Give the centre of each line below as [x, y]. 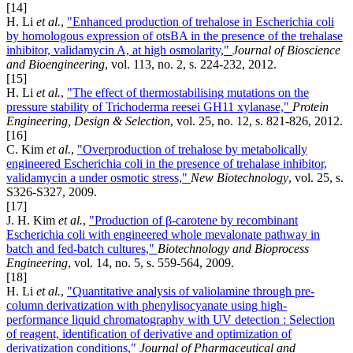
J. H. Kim [32, 221]
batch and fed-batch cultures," [82, 249]
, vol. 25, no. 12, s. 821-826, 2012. [256, 121]
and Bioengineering [56, 65]
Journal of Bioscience [286, 50]
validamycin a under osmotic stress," [98, 178]
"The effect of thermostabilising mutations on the [188, 93]
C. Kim [26, 150]
